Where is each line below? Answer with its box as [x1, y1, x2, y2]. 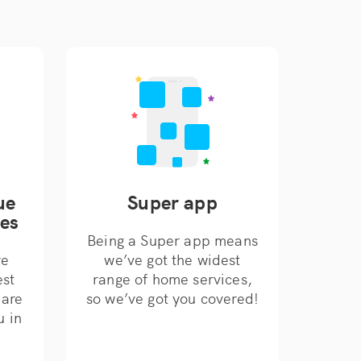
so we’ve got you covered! [85, 288, 259, 308]
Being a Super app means [87, 230, 258, 250]
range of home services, [93, 268, 252, 288]
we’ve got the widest [104, 249, 241, 269]
